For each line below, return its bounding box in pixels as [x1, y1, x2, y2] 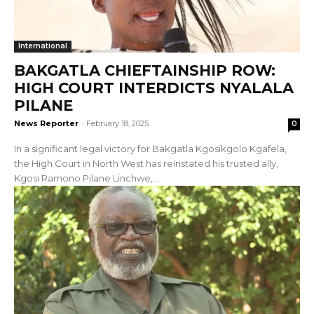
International [18, 41, 67, 50]
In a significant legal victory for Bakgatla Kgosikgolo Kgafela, [14, 142, 287, 154]
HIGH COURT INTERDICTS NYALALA [14, 78, 294, 97]
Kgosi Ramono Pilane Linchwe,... [14, 172, 159, 184]
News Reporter [14, 118, 78, 128]
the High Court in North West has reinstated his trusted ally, [14, 157, 278, 169]
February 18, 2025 [86, 118, 149, 128]
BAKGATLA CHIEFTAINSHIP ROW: [14, 61, 275, 79]
